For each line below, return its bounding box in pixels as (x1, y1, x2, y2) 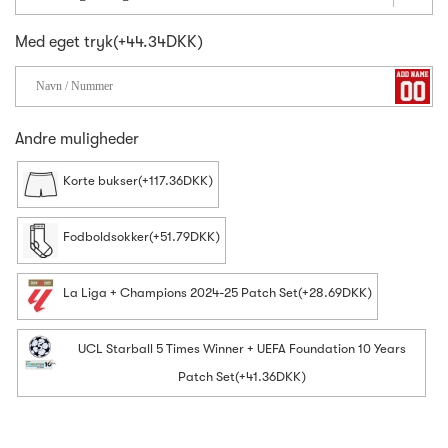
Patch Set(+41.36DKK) (177, 368, 306, 384)
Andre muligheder (15, 130, 139, 149)
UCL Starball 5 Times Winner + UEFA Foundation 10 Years (77, 340, 406, 356)
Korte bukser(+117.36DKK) (63, 172, 213, 188)
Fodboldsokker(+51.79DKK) (63, 228, 220, 244)
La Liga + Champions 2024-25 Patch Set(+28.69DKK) (63, 284, 372, 300)
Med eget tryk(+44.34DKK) (15, 33, 203, 52)
